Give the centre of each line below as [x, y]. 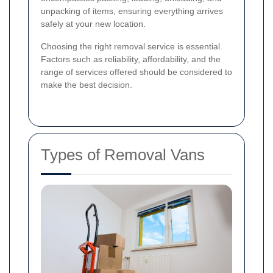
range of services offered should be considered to [136, 72]
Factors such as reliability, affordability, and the [131, 59]
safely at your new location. [93, 24]
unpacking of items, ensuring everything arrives [132, 11]
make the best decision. [87, 85]
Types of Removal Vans [123, 155]
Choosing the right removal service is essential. [132, 47]
